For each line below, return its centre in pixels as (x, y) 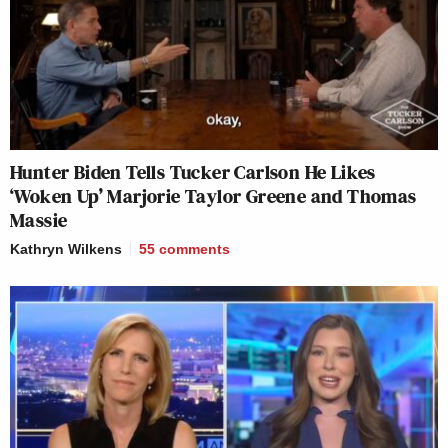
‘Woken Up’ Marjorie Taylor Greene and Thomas (213, 196)
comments (194, 249)
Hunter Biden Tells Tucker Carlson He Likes (193, 172)
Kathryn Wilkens (66, 249)
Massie (39, 220)
